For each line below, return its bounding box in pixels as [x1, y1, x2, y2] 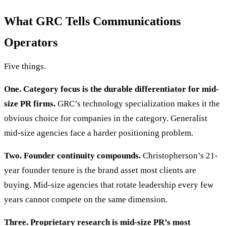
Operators [4, 36, 58, 49]
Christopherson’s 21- [141, 151, 218, 161]
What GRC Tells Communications [4, 15, 181, 28]
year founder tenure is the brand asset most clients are [4, 165, 196, 176]
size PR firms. [4, 99, 55, 109]
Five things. [4, 62, 46, 72]
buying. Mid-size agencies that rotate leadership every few [4, 180, 213, 190]
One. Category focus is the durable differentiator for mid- [4, 84, 219, 94]
